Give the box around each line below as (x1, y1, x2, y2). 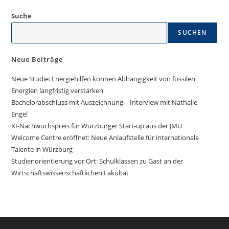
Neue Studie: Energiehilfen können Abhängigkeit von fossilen (11, 74, 196, 83)
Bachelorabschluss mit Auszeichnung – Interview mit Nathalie (11, 97, 198, 107)
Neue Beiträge (11, 54, 63, 64)
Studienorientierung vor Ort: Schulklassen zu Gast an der (11, 156, 184, 166)
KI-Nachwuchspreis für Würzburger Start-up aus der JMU (11, 121, 182, 130)
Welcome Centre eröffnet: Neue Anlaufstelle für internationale (11, 132, 199, 142)
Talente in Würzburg (11, 144, 73, 154)
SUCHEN (178, 28, 207, 37)
